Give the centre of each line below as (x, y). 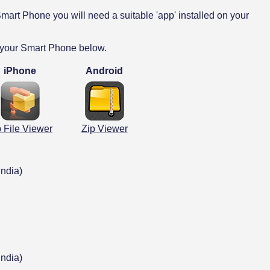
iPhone (20, 71)
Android (104, 71)
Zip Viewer (104, 129)
